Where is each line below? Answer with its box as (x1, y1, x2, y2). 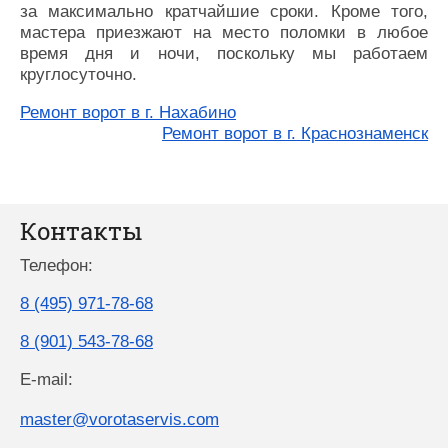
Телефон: (20, 255, 93, 275)
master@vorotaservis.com (20, 409, 219, 429)
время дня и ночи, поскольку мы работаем (20, 43, 428, 63)
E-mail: (20, 369, 73, 389)
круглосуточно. (20, 64, 137, 84)
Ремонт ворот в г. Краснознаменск (162, 123, 428, 143)
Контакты (20, 214, 142, 247)
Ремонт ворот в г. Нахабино (20, 102, 236, 122)
